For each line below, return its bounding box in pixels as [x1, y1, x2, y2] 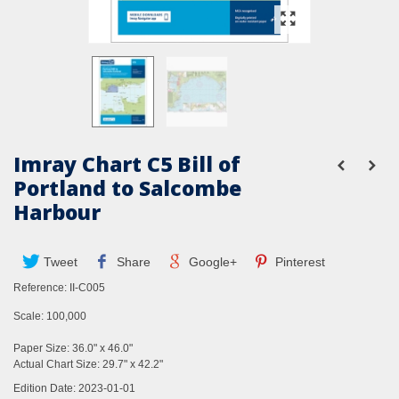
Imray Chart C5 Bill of [13, 150, 240, 179]
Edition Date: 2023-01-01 [13, 382, 135, 395]
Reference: [13, 281, 67, 295]
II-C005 [69, 281, 105, 295]
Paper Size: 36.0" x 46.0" [13, 342, 133, 355]
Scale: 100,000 [13, 310, 86, 323]
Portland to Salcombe [13, 174, 241, 203]
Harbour [13, 198, 101, 227]
